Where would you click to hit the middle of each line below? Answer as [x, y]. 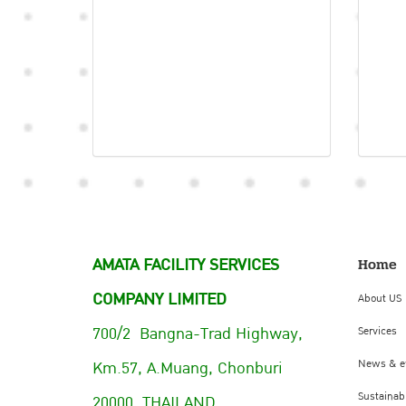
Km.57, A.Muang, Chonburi [188, 368]
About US [379, 298]
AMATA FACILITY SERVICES [186, 265]
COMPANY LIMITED [159, 299]
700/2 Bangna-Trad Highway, [198, 333]
